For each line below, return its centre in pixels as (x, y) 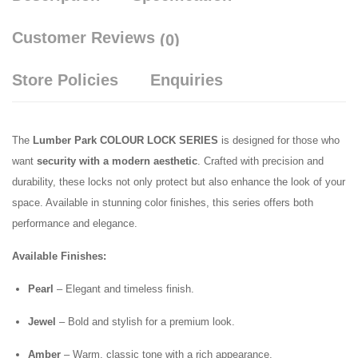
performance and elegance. (75, 223)
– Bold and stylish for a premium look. (145, 322)
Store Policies (65, 80)
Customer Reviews (86, 38)
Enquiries (187, 80)
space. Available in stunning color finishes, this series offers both (163, 203)
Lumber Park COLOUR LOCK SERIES (125, 140)
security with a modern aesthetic (117, 161)
